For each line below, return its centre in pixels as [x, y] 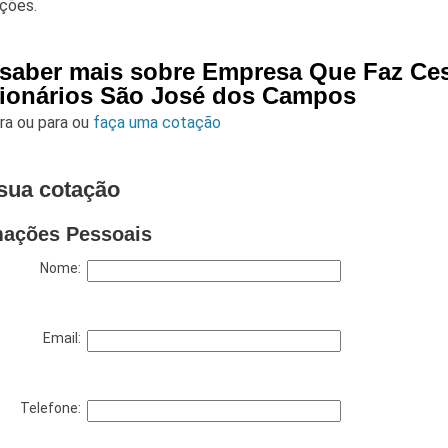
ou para [45, 123]
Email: [65, 338]
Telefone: [54, 408]
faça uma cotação [157, 123]
